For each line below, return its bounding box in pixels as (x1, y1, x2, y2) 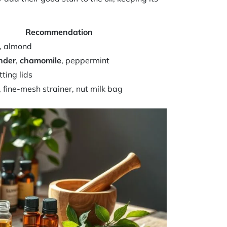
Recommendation (25, 26, 93, 37)
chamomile (20, 55, 62, 65)
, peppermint (61, 55, 110, 65)
